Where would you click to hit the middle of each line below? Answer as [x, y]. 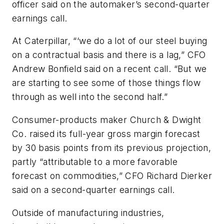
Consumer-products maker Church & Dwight [107, 119]
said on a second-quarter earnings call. [93, 189]
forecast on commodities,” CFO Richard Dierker [112, 175]
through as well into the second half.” [90, 97]
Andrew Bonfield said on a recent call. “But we [109, 69]
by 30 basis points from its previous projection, [112, 147]
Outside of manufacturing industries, [88, 212]
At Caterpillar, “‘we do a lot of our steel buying [110, 41]
